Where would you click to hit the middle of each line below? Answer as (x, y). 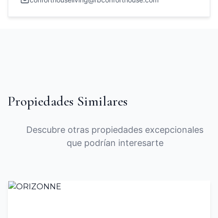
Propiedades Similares (68, 101)
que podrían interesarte (115, 143)
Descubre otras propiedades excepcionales (115, 130)
